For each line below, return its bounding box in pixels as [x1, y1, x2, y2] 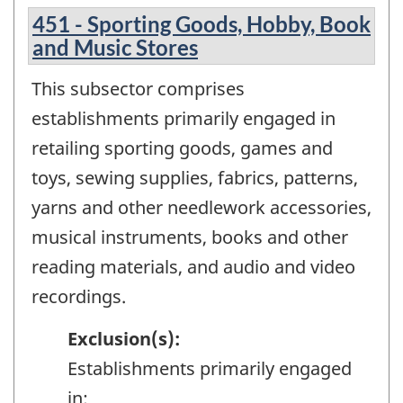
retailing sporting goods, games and [31, 136, 333, 161]
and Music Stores [32, 34, 198, 61]
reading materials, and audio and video [31, 255, 355, 280]
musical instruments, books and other [31, 225, 348, 250]
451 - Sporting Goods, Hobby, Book [32, 11, 371, 38]
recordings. [31, 284, 126, 309]
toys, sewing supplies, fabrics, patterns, [31, 166, 358, 191]
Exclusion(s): [67, 326, 180, 351]
